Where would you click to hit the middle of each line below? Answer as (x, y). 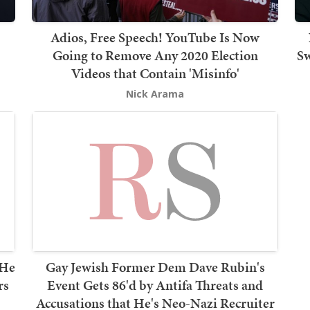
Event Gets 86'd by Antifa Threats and (155, 285)
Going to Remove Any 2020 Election (155, 55)
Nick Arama (155, 93)
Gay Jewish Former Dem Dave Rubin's (155, 267)
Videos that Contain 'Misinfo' (155, 73)
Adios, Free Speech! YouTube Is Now (155, 37)
